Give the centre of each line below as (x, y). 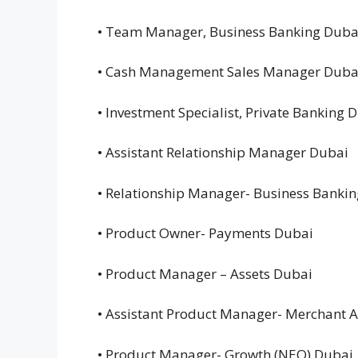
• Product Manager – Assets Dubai (207, 273)
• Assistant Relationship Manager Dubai (225, 153)
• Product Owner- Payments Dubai (207, 233)
